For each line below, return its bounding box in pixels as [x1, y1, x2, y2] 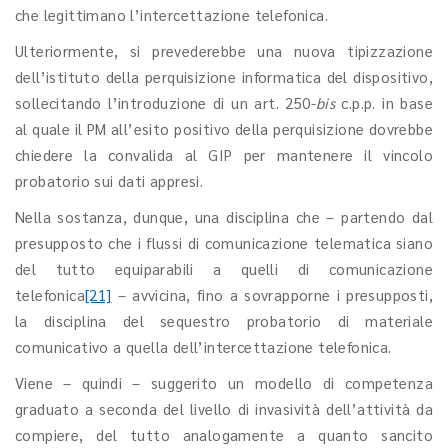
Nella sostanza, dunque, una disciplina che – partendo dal [15, 207, 433, 226]
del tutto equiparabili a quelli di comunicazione [15, 259, 433, 278]
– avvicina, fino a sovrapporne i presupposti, [111, 285, 433, 304]
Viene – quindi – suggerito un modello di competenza [15, 373, 433, 392]
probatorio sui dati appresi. [15, 171, 204, 190]
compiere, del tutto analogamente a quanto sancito [15, 425, 433, 444]
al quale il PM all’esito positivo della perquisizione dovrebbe [15, 119, 433, 138]
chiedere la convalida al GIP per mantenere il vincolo [15, 145, 433, 164]
